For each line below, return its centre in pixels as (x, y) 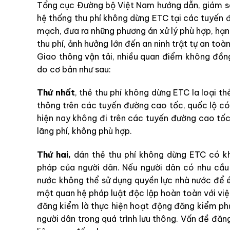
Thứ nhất (56, 93)
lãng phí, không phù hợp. (84, 131)
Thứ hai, (55, 155)
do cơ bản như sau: (74, 69)
